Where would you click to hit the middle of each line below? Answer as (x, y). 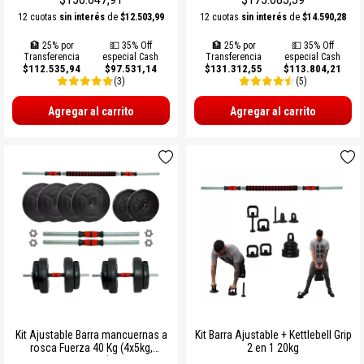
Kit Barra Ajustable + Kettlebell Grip (273, 334)
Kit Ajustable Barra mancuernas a (91, 334)
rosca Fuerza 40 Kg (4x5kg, (91, 347)
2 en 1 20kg (273, 347)
